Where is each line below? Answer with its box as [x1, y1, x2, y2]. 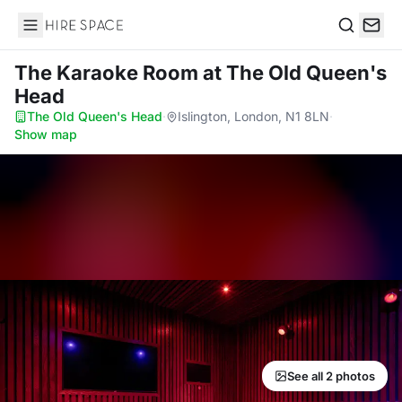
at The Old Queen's [203, 61, 387, 84]
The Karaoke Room [14, 61, 203, 84]
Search [336, 34, 383, 53]
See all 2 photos [287, 369, 375, 383]
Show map [14, 127, 77, 142]
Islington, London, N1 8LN [178, 109, 329, 124]
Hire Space [17, 25, 92, 43]
